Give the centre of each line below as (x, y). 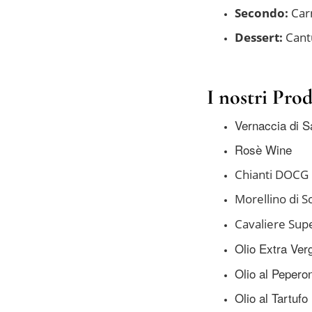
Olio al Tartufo (271, 298)
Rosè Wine (263, 149)
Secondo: (263, 13)
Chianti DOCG (272, 174)
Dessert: (259, 37)
